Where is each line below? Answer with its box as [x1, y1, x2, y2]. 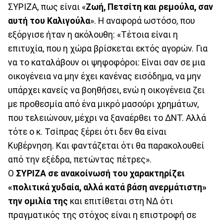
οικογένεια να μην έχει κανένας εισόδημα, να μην [8, 71, 201, 81]
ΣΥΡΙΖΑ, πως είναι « [8, 1, 86, 12]
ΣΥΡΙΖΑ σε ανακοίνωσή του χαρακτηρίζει [16, 168, 185, 178]
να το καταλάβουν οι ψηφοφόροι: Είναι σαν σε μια [8, 57, 205, 67]
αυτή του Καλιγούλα [8, 15, 90, 26]
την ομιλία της [8, 196, 68, 206]
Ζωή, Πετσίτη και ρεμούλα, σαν [86, 1, 213, 12]
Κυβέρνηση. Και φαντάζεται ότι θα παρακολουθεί [8, 140, 204, 151]
